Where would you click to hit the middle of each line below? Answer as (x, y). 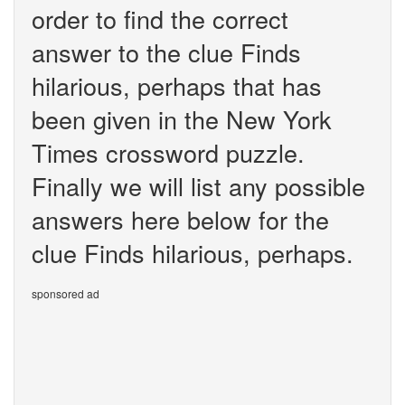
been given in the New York (182, 119)
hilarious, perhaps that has (177, 85)
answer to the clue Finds (166, 52)
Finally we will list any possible (198, 186)
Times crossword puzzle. (168, 152)
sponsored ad (66, 293)
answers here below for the (180, 219)
